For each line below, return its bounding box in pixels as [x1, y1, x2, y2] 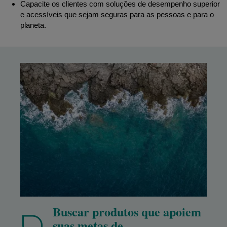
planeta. [20, 21, 48, 29]
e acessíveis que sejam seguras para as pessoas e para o [20, 10, 214, 19]
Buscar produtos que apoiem [53, 203, 201, 220]
